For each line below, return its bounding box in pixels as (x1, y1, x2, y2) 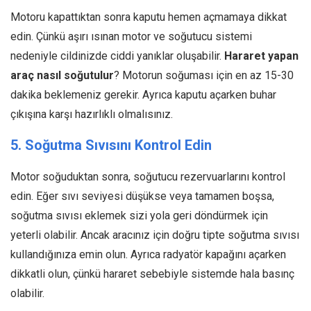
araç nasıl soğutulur (10, 68, 114, 82)
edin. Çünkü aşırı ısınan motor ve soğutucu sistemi (10, 29, 252, 43)
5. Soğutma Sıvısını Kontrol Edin (10, 136, 212, 153)
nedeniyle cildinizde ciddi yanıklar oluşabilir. (10, 49, 224, 62)
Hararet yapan (224, 49, 299, 62)
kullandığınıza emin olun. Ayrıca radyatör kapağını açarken (10, 247, 286, 261)
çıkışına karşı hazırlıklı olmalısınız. (10, 107, 173, 121)
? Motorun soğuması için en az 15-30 (114, 68, 294, 82)
